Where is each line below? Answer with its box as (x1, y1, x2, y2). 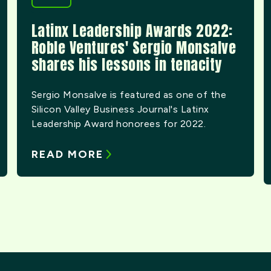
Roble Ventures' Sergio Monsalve (31, 36, 237, 59)
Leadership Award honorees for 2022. (31, 117, 206, 129)
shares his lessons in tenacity (31, 53, 222, 76)
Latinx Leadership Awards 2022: (31, 19, 233, 42)
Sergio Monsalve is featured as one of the (31, 88, 227, 100)
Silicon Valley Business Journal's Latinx (31, 103, 209, 115)
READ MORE (31, 147, 103, 161)
